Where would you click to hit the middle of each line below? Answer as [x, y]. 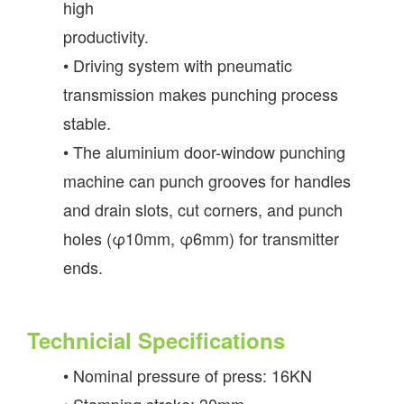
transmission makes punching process [201, 93]
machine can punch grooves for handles [207, 180]
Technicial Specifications [156, 340]
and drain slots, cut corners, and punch [203, 209]
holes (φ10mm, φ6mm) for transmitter [201, 238]
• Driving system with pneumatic [178, 64]
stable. [87, 122]
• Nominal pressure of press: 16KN [188, 375]
